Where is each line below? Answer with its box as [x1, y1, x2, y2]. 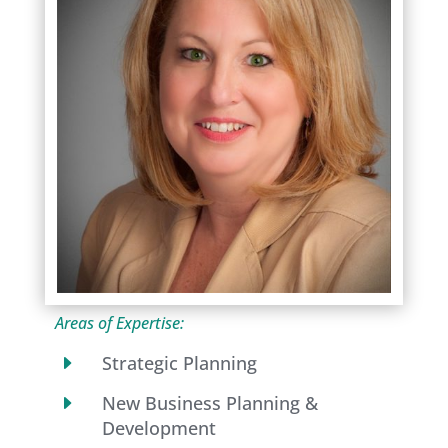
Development [101, 416, 216, 441]
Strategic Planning [101, 351, 257, 376]
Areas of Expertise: [54, 312, 184, 335]
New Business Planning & [101, 391, 318, 416]
